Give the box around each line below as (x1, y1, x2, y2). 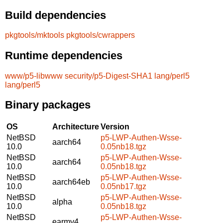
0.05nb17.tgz (101, 182, 146, 191)
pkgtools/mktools (5, 31, 64, 40)
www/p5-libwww (5, 71, 63, 80)
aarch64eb (52, 177, 90, 186)
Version (101, 122, 129, 131)
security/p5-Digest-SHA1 (65, 71, 152, 80)
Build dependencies (5, 8, 106, 21)
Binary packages (5, 99, 91, 111)
